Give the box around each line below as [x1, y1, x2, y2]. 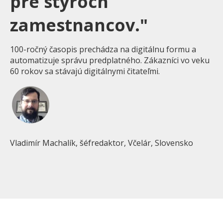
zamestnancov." [10, 13, 148, 37]
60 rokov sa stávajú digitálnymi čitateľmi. [10, 66, 160, 77]
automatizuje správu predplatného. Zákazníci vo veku [10, 55, 210, 66]
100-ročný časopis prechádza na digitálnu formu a [10, 44, 196, 55]
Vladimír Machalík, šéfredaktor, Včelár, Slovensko [10, 137, 193, 149]
